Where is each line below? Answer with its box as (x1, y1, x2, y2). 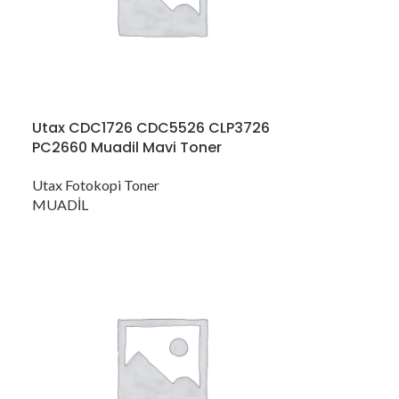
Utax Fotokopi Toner (31, 175, 159, 193)
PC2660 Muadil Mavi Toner (31, 136, 222, 158)
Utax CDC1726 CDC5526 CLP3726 (31, 117, 270, 138)
